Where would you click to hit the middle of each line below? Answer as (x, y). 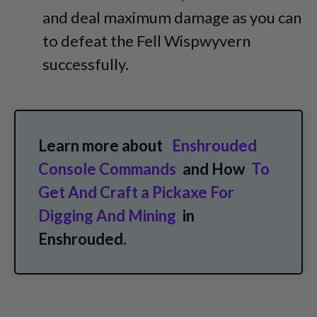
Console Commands (107, 168)
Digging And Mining (107, 215)
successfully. (86, 64)
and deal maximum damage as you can (172, 17)
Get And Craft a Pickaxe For (136, 192)
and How (214, 168)
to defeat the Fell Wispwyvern (146, 40)
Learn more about (103, 145)
